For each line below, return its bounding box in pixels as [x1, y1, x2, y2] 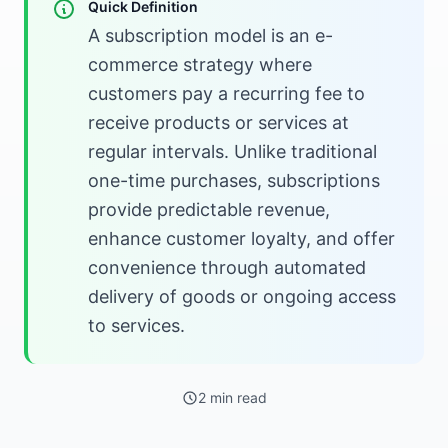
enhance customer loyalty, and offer [88, 228, 395, 249]
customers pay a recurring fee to [88, 83, 365, 104]
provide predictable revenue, [88, 199, 330, 220]
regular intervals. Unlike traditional [88, 141, 377, 162]
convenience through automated [88, 257, 366, 278]
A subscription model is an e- [88, 25, 333, 46]
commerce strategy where [88, 54, 312, 75]
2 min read [197, 389, 267, 406]
